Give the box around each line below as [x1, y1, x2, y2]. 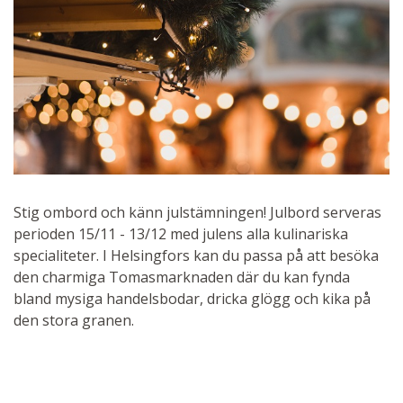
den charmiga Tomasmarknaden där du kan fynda [13, 266, 350, 287]
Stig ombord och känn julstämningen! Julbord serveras [13, 201, 381, 222]
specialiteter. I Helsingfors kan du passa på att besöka [13, 245, 379, 265]
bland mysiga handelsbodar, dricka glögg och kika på [13, 288, 371, 309]
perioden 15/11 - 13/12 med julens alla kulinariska [13, 223, 348, 244]
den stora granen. [13, 309, 134, 330]
